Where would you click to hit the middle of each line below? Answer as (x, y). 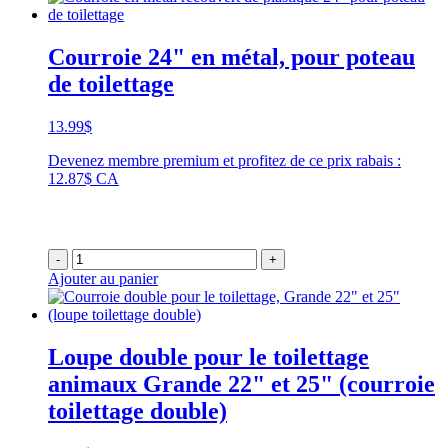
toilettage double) (137, 410)
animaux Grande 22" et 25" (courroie (241, 383)
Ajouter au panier (103, 278)
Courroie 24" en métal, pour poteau (231, 57)
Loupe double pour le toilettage (208, 356)
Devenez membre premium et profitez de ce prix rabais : (224, 160)
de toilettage (111, 84)
